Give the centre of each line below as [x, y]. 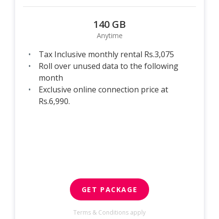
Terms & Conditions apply [109, 212]
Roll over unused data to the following [109, 66]
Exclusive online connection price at [103, 89]
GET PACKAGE [109, 189]
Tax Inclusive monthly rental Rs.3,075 [106, 54]
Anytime [109, 35]
